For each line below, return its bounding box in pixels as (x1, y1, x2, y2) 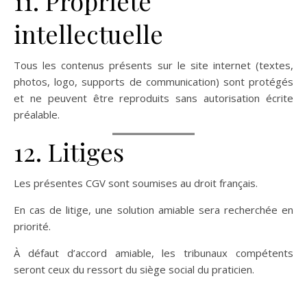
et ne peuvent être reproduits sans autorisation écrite (14, 91, 293, 105)
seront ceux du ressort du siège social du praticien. (14, 262, 254, 276)
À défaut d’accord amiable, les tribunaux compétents (14, 246, 293, 260)
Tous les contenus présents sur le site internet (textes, (14, 58, 293, 72)
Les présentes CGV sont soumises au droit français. (14, 176, 258, 190)
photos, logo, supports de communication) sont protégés (14, 75, 293, 88)
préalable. (14, 108, 60, 121)
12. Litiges (14, 135, 124, 168)
